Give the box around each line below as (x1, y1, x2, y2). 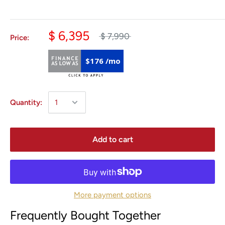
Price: (10, 33, 29, 43)
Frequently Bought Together (10, 208, 161, 223)
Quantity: (10, 98, 42, 107)
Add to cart (92, 135, 133, 145)
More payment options (74, 190, 151, 200)
